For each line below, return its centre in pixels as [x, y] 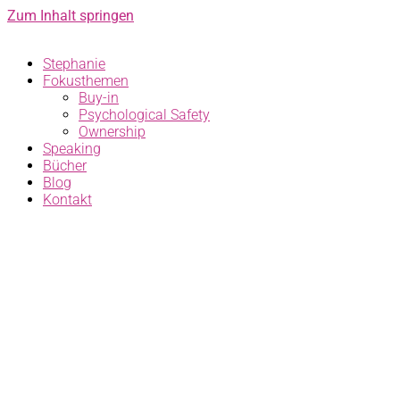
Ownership [112, 132]
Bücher [65, 166]
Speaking [72, 149]
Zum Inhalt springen [71, 16]
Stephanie [74, 64]
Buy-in [99, 98]
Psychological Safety [144, 115]
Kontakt [67, 200]
